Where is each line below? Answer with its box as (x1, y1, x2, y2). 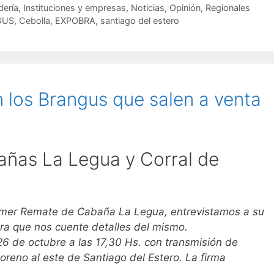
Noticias (130, 2, 165, 13)
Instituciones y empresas (23, 2, 126, 13)
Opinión (169, 2, 201, 13)
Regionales (205, 2, 250, 13)
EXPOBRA (54, 15, 95, 26)
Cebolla (18, 15, 50, 26)
